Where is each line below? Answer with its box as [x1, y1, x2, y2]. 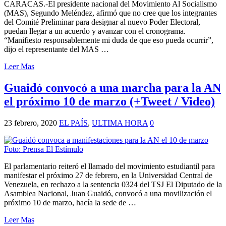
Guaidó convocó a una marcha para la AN [4, 81, 221, 94]
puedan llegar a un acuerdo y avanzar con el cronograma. [4, 26, 186, 35]
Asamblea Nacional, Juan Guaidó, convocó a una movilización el [4, 189, 212, 198]
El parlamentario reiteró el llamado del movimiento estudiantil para [4, 161, 215, 171]
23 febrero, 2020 [4, 118, 57, 127]
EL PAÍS [59, 118, 88, 127]
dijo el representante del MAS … [4, 44, 109, 53]
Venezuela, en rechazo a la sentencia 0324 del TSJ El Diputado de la [4, 180, 222, 189]
